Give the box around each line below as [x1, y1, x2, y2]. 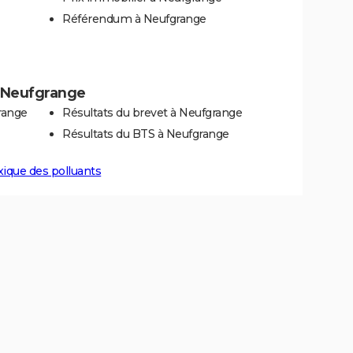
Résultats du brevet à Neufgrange [62, 106, 242, 121]
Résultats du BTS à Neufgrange [62, 127, 229, 142]
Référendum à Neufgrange [62, 12, 206, 27]
